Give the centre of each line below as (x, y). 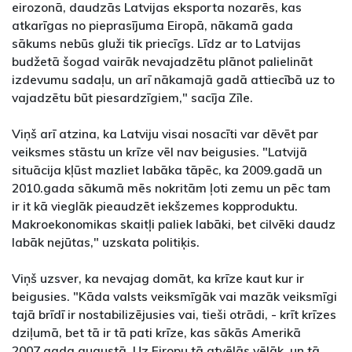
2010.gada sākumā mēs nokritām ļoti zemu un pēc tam (171, 187)
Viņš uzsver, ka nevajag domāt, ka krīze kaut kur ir (158, 278)
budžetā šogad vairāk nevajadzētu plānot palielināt (162, 61)
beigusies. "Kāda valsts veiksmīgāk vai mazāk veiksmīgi (174, 296)
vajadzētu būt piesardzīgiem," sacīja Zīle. (132, 97)
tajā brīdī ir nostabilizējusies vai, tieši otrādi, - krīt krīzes (174, 314)
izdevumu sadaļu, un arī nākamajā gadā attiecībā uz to (173, 79)
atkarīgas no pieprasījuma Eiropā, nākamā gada (152, 25)
